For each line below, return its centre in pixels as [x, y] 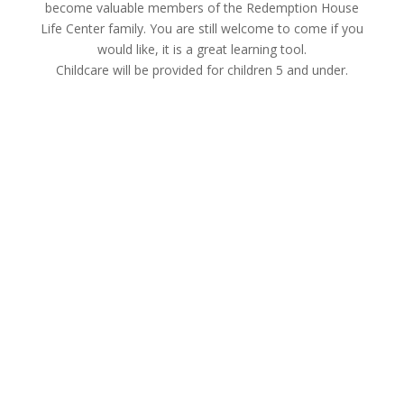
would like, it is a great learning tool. [202, 50]
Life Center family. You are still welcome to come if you [202, 29]
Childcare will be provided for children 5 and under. [202, 70]
